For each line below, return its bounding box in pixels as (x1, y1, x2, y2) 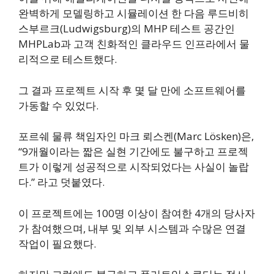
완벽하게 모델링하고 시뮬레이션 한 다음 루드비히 (18, 6, 249, 21)
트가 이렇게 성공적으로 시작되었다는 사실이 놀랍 (18, 160, 249, 174)
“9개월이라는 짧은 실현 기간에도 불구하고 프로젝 (18, 144, 248, 159)
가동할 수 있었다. (18, 98, 98, 113)
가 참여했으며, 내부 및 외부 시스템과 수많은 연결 (18, 221, 246, 235)
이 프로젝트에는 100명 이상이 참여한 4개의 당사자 (18, 206, 255, 220)
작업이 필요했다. (18, 236, 96, 251)
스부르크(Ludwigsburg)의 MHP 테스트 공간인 (18, 21, 235, 36)
